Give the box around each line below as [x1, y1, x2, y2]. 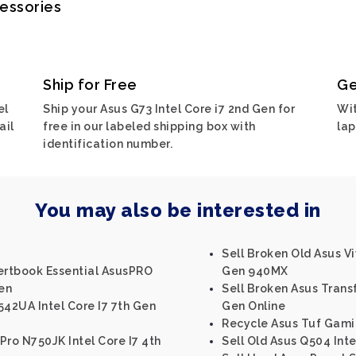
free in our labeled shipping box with [43, 120, 256, 133]
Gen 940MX [222, 265, 288, 277]
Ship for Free [43, 76, 137, 93]
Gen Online [222, 300, 285, 312]
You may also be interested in [35, 199, 321, 222]
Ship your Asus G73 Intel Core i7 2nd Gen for [43, 103, 295, 115]
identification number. [43, 137, 172, 150]
